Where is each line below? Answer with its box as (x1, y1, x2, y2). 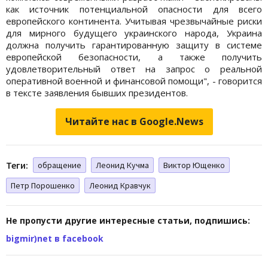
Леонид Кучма (96, 159, 149, 170)
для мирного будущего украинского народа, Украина (6, 26, 262, 39)
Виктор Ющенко (163, 159, 225, 170)
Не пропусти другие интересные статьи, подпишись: (6, 214, 250, 226)
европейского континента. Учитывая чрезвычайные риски (6, 14, 262, 27)
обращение (38, 159, 81, 170)
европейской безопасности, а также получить (6, 50, 262, 63)
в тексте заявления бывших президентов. (6, 86, 188, 99)
